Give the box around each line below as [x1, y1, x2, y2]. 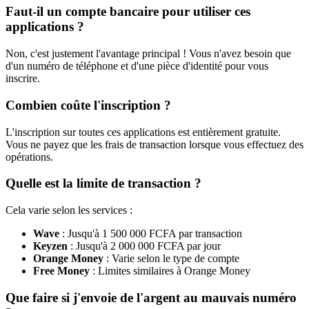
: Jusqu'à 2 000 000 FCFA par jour [68, 239, 221, 252]
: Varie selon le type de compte [103, 252, 239, 264]
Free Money [33, 264, 90, 277]
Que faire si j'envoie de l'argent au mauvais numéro [6, 290, 297, 305]
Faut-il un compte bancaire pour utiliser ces [6, 4, 250, 19]
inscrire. [6, 72, 40, 85]
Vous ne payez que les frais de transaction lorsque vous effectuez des [6, 138, 303, 150]
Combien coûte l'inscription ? [6, 97, 171, 112]
